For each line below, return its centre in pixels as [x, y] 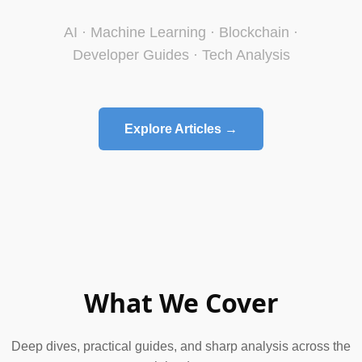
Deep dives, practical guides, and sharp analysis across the [181, 346]
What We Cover [181, 302]
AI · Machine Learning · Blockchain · [181, 33]
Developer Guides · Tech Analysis [181, 55]
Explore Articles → [181, 129]
